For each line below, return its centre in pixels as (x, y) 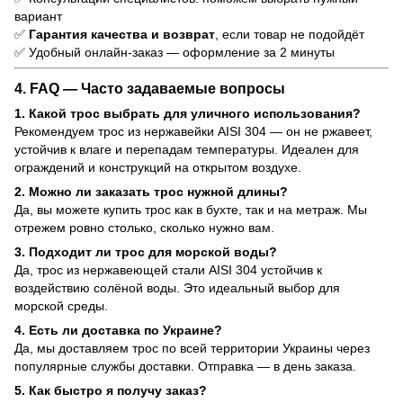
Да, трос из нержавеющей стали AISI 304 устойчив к (168, 269)
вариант (38, 16)
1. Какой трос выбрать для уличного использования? (188, 113)
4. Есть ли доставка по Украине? (118, 330)
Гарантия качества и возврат (122, 34)
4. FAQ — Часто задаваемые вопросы (150, 88)
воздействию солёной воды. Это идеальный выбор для (177, 287)
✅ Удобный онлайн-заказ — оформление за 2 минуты (175, 52)
